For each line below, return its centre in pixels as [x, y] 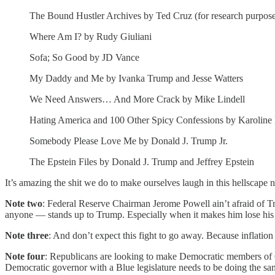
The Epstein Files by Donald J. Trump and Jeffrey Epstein [142, 161]
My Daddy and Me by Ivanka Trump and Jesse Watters [136, 78]
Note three [27, 235]
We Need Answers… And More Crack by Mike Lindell [137, 99]
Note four [25, 256]
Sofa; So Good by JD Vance [84, 57]
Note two [24, 203]
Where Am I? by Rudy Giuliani [91, 36]
